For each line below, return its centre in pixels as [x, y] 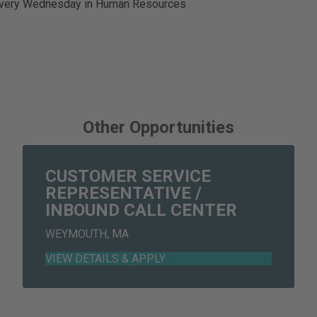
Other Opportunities [158, 128]
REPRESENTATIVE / [123, 194]
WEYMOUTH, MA [87, 234]
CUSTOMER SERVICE [128, 177]
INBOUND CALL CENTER [141, 211]
